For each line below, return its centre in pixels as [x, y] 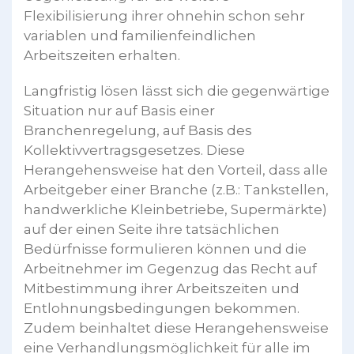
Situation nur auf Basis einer [119, 110]
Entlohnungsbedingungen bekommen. [162, 308]
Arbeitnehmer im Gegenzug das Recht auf [170, 268]
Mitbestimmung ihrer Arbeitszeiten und [162, 288]
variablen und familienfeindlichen [140, 35]
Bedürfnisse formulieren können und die [165, 249]
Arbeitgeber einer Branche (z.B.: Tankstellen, [176, 189]
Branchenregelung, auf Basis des [138, 130]
